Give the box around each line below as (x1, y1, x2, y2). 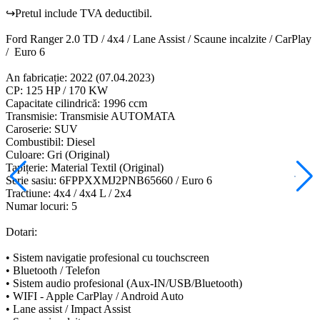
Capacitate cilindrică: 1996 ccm (6, 97, 147, 110)
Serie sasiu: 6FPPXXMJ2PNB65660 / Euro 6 (6, 174, 212, 187)
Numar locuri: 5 (6, 200, 77, 213)
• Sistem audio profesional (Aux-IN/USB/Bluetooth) (6, 277, 242, 290)
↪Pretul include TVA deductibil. (6, 7, 152, 20)
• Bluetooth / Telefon (6, 264, 100, 277)
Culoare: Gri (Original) (6, 149, 109, 161)
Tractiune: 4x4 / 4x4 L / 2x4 (6, 187, 131, 200)
